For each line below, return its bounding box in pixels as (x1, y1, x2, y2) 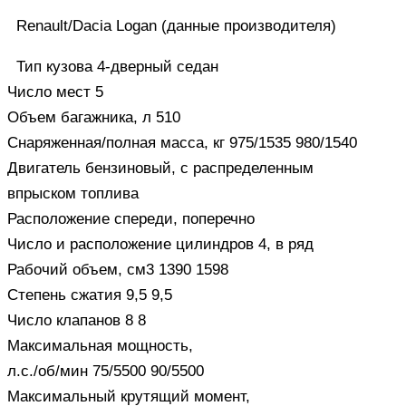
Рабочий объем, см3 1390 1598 (7, 260, 228, 278)
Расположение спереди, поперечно (7, 209, 255, 227)
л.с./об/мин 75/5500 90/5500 (7, 362, 204, 380)
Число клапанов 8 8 (7, 311, 146, 329)
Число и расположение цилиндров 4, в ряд (7, 235, 314, 253)
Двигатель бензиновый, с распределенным (7, 159, 314, 177)
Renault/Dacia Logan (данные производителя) (16, 16, 336, 34)
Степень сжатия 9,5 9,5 (7, 285, 172, 304)
